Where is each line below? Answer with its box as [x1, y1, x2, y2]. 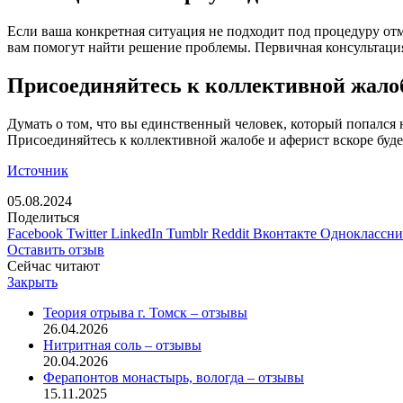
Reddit [211, 225, 249, 241]
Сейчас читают [7, 257, 100, 273]
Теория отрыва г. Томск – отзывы [43, 304, 247, 320]
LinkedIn [111, 225, 163, 241]
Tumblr [166, 225, 208, 241]
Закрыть [7, 273, 58, 290]
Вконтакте [253, 225, 317, 241]
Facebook [7, 225, 63, 241]
